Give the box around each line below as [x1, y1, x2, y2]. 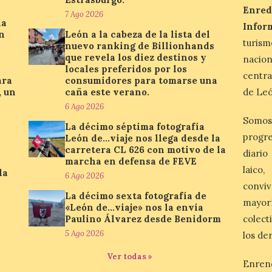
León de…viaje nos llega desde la [65, 132, 221, 144]
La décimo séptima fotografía [65, 121, 205, 132]
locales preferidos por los [65, 63, 188, 75]
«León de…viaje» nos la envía [65, 202, 204, 213]
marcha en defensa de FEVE [65, 155, 197, 167]
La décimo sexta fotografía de [65, 190, 207, 202]
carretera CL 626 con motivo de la [65, 144, 226, 155]
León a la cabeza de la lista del [65, 29, 211, 40]
